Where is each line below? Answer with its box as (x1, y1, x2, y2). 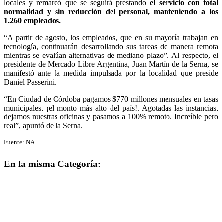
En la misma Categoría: (4, 158, 101, 169)
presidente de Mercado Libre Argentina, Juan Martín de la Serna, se (4, 59, 218, 68)
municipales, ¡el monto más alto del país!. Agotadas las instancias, (4, 103, 218, 112)
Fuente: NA (4, 138, 35, 146)
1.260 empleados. (4, 16, 61, 25)
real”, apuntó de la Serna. (4, 121, 83, 130)
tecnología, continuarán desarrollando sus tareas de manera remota (4, 42, 218, 51)
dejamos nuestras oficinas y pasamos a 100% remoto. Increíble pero (4, 112, 218, 121)
